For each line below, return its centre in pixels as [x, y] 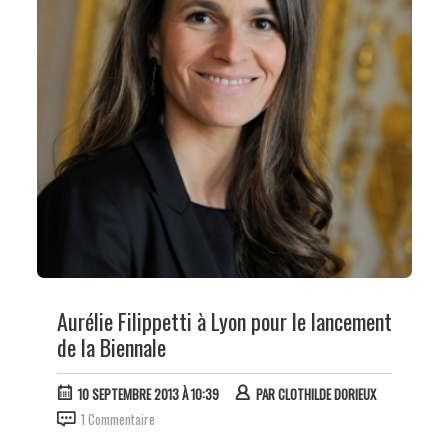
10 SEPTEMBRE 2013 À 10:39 [148, 394]
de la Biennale [111, 347]
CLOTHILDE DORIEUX [326, 394]
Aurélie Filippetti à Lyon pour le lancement [224, 321]
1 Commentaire [117, 419]
